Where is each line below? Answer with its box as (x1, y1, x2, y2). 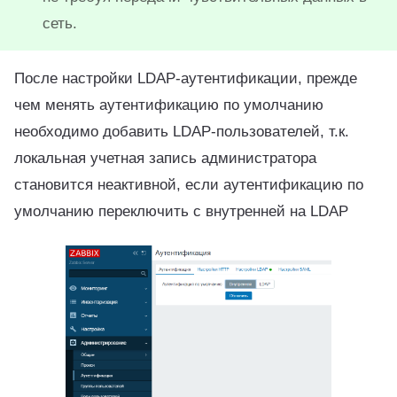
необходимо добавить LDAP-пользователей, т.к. (14, 122, 349, 141)
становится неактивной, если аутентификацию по (14, 175, 363, 194)
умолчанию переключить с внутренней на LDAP (14, 202, 348, 221)
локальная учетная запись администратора (14, 149, 316, 167)
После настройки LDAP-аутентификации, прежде (14, 69, 357, 88)
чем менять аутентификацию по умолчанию (14, 96, 323, 114)
